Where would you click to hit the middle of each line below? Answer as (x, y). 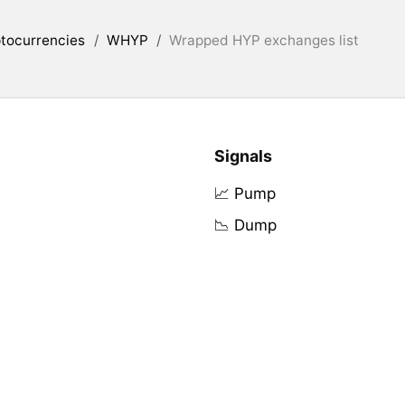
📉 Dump (245, 225)
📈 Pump (245, 193)
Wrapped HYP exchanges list (264, 40)
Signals (243, 155)
